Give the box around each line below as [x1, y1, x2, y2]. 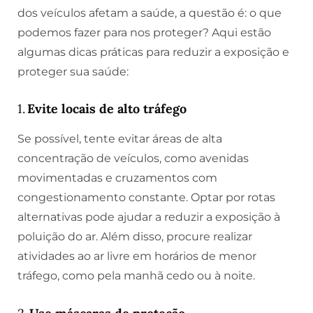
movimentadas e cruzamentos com [17, 171, 217, 185]
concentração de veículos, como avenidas [17, 152, 249, 166]
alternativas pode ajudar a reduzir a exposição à [17, 210, 280, 224]
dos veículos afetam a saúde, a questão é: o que [17, 6, 282, 20]
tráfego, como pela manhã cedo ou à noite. [17, 269, 255, 283]
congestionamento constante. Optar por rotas [17, 191, 275, 205]
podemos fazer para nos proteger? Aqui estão [17, 25, 271, 39]
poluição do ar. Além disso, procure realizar [17, 230, 252, 244]
